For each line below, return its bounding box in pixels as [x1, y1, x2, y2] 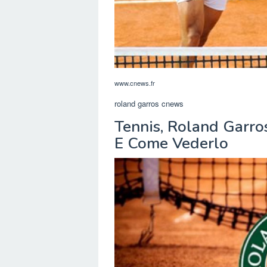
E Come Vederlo [114, 133, 228, 154]
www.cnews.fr [114, 78, 155, 88]
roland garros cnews [114, 98, 184, 110]
